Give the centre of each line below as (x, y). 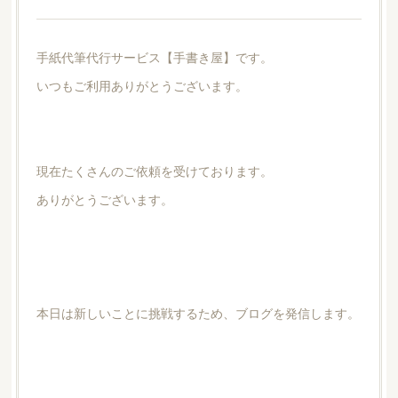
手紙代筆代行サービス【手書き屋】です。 (154, 56)
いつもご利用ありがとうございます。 (142, 85)
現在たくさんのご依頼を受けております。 (154, 170)
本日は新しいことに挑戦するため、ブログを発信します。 (198, 312)
